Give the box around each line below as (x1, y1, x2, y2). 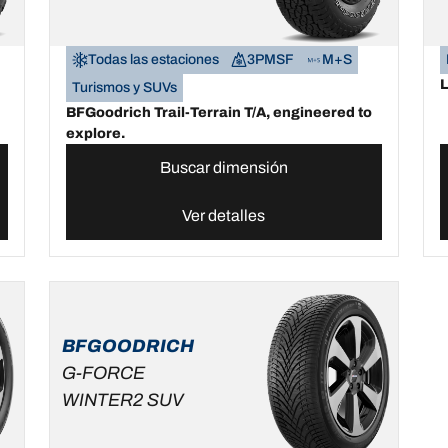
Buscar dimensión (159, 158, 288, 176)
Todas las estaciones (88, 51, 220, 67)
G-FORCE (62, 363, 146, 384)
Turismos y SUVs (72, 79, 178, 95)
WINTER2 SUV (62, 390, 185, 411)
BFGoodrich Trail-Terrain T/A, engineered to (66, 104, 373, 120)
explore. (66, 125, 126, 141)
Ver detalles (182, 206, 266, 224)
